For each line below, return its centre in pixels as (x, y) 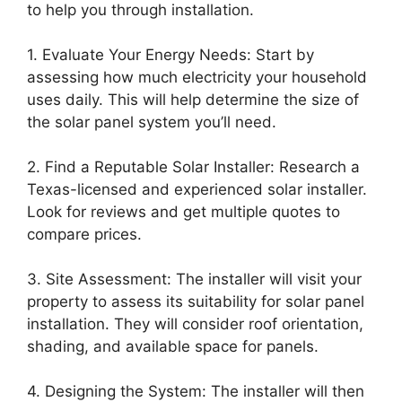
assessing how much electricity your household (197, 77)
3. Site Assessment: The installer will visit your (194, 279)
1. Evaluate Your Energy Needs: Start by (170, 54)
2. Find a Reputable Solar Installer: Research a (193, 166)
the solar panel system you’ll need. (152, 122)
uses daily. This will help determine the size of (193, 99)
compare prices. (84, 234)
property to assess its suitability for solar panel (196, 301)
